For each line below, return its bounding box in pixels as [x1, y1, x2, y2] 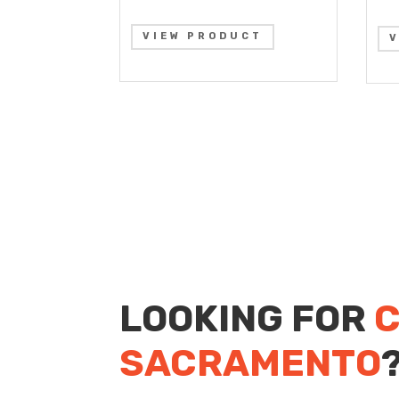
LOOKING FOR [119, 297, 375, 342]
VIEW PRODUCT [142, 30, 264, 43]
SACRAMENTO [119, 341, 382, 387]
